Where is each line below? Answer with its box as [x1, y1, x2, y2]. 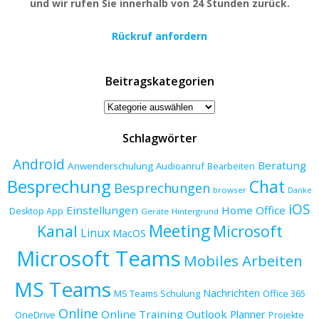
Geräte [140, 205, 169, 216]
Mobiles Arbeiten [184, 250, 303, 271]
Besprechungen [114, 179, 210, 197]
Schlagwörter [122, 130, 197, 146]
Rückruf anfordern [112, 28, 207, 43]
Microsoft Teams [16, 244, 181, 273]
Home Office [221, 202, 286, 217]
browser [213, 184, 246, 195]
